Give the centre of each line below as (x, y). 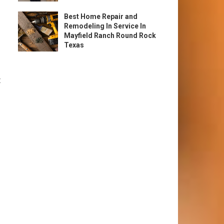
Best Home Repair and (101, 16)
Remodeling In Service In (105, 26)
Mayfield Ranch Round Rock (110, 35)
